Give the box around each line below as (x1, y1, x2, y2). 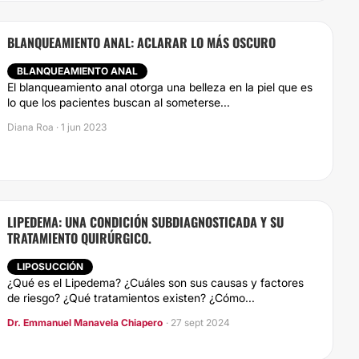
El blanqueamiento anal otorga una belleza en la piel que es (7, 80, 313, 94)
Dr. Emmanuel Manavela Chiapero (7, 317, 163, 329)
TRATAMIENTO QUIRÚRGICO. (7, 228, 151, 248)
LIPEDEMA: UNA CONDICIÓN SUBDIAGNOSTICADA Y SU (7, 212, 284, 232)
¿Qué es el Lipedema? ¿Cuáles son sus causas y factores (7, 276, 304, 289)
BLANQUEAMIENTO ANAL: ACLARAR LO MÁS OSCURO (7, 33, 276, 52)
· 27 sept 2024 (166, 317, 230, 329)
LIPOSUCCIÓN (17, 260, 83, 272)
